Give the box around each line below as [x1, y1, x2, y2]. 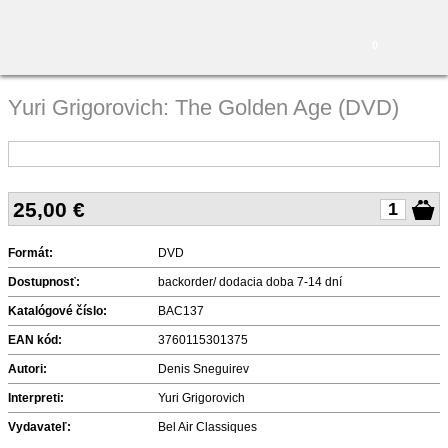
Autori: [8, 362, 47, 376]
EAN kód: [8, 333, 62, 347]
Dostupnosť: [8, 275, 80, 289]
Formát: [8, 246, 53, 260]
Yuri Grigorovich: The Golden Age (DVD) [8, 95, 399, 120]
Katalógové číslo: [8, 304, 107, 318]
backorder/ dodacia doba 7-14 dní [158, 275, 342, 289]
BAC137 [158, 304, 204, 318]
